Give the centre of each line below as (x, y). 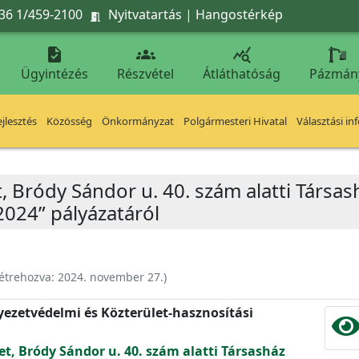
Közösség (69, 121)
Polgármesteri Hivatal (235, 121)
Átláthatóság (242, 74)
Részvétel (145, 74)
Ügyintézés (54, 74)
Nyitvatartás (145, 14)
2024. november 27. (111, 277)
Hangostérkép (239, 14)
